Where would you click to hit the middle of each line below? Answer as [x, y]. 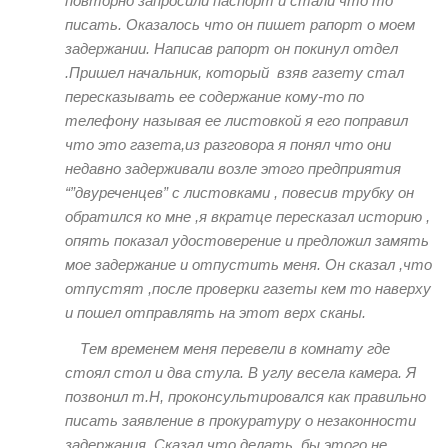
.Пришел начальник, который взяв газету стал [234, 73]
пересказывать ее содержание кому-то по [214, 97]
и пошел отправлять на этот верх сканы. [215, 313]
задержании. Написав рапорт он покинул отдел [231, 49]
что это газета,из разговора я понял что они [228, 145]
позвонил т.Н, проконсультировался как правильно [245, 396]
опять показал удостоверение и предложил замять [247, 241]
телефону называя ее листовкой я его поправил [236, 121]
